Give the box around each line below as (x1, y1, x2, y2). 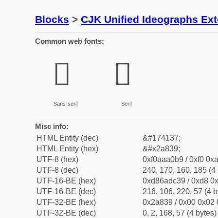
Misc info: (35, 122, 69, 130)
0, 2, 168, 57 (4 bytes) (143, 209, 217, 217)
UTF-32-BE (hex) (36, 198, 96, 206)
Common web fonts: (35, 37, 104, 45)
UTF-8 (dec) (36, 166, 78, 174)
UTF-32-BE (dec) (36, 209, 96, 217)
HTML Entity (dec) (36, 134, 98, 142)
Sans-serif (53, 101, 78, 107)
